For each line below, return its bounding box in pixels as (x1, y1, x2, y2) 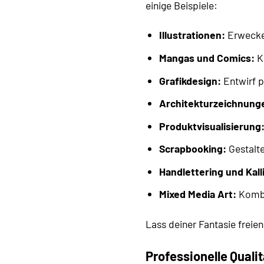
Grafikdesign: (159, 74, 221, 87)
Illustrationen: (159, 28, 225, 42)
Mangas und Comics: (159, 51, 255, 64)
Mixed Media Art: (159, 187, 236, 201)
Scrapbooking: (159, 142, 226, 156)
